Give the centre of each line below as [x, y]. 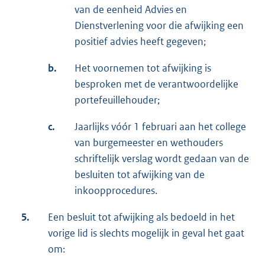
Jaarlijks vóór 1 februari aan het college [160, 126]
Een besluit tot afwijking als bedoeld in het [141, 217]
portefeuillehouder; [117, 100]
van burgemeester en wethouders [149, 142]
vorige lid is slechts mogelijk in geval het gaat [146, 233]
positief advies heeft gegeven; [140, 41]
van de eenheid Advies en [131, 9]
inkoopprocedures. [116, 190]
